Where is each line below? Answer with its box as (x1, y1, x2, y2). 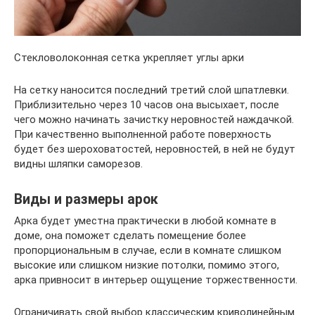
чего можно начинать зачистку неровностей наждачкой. (14, 112, 294, 126)
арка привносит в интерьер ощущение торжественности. (14, 273, 297, 286)
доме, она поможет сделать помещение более (14, 229, 246, 242)
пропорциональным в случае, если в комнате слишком (14, 243, 281, 257)
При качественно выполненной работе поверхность (14, 127, 271, 141)
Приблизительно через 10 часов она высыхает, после (14, 98, 279, 111)
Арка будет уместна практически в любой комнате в (14, 214, 276, 227)
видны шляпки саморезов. (14, 157, 143, 170)
